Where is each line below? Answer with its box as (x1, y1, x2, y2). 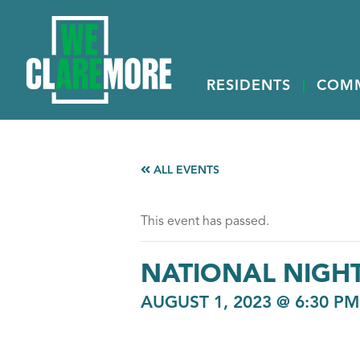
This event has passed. (140, 215, 269, 228)
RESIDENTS (207, 79, 291, 93)
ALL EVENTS (149, 165, 219, 176)
